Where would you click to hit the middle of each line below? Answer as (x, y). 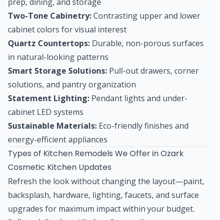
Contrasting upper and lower (146, 15)
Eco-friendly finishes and (143, 125)
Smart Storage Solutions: (57, 70)
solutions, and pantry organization (72, 84)
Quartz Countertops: (49, 43)
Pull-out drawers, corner (153, 70)
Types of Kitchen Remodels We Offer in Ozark (96, 153)
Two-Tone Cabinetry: (50, 15)
